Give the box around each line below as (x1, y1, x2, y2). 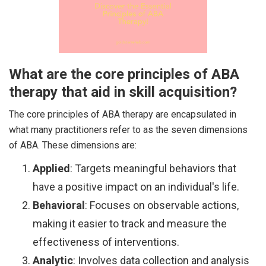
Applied (33, 161, 70, 175)
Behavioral (33, 198, 85, 211)
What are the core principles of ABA (9, 65, 239, 83)
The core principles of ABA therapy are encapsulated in (9, 108, 236, 120)
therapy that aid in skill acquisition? (9, 83, 237, 100)
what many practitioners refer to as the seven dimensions (9, 123, 248, 135)
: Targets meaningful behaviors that (70, 161, 236, 175)
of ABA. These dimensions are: (9, 139, 137, 151)
